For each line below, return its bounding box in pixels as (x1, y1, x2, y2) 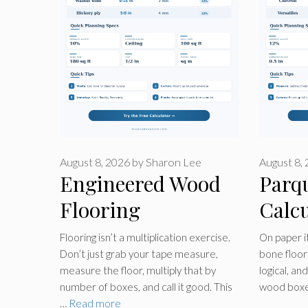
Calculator (60, 222, 157, 250)
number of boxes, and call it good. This (60, 280, 232, 293)
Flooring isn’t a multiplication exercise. (60, 230, 230, 243)
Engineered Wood (60, 170, 221, 198)
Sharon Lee (146, 155, 201, 169)
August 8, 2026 (60, 155, 130, 169)
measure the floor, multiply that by (60, 263, 216, 276)
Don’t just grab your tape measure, (60, 247, 218, 260)
